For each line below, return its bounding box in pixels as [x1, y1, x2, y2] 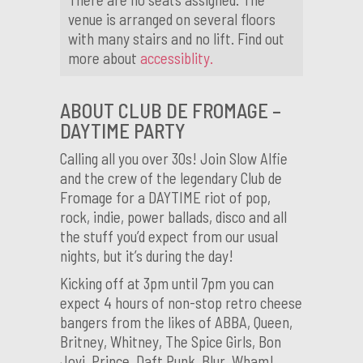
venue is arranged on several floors [68, 10, 275, 28]
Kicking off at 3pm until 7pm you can [60, 274, 274, 293]
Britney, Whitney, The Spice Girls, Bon [60, 332, 281, 351]
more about [68, 49, 140, 67]
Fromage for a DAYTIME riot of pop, [60, 188, 271, 207]
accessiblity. [140, 49, 213, 67]
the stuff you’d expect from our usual [60, 227, 278, 246]
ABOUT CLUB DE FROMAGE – [60, 98, 281, 122]
